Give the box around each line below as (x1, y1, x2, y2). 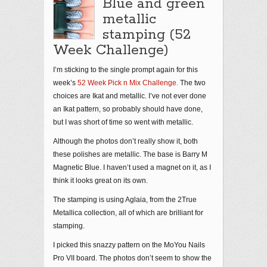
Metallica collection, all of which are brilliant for (53, 209, 203, 217)
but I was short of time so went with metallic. (53, 118, 193, 126)
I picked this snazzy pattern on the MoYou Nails (53, 241, 205, 249)
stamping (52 (103, 26, 191, 44)
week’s (53, 79, 77, 87)
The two (178, 79, 206, 87)
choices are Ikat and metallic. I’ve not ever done (53, 92, 206, 100)
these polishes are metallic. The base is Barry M (53, 150, 207, 159)
